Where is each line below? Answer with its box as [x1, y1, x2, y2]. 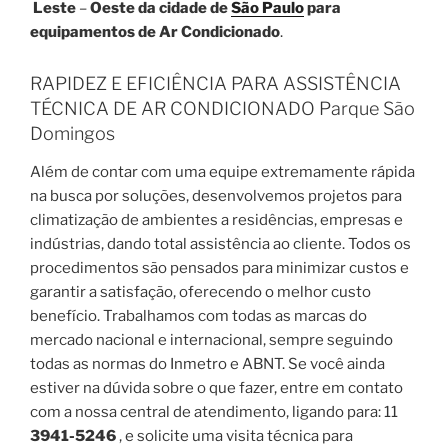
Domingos [30, 123, 115, 145]
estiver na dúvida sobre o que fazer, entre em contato [30, 378, 403, 397]
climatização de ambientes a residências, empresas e [30, 210, 403, 229]
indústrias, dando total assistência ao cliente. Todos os [30, 234, 411, 253]
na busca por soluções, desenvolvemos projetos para [30, 186, 402, 205]
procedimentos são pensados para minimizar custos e [30, 258, 409, 277]
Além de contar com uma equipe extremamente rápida [30, 162, 415, 181]
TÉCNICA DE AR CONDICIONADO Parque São [30, 98, 415, 120]
